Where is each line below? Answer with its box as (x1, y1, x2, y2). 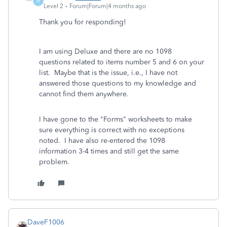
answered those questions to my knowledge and (39, 79, 196, 88)
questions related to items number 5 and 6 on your (39, 58, 204, 66)
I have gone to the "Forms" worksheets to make (39, 115, 192, 124)
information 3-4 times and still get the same (39, 147, 179, 156)
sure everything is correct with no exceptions (39, 126, 184, 134)
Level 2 (44, 3, 63, 10)
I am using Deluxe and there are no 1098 (39, 47, 172, 56)
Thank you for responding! (39, 18, 126, 26)
